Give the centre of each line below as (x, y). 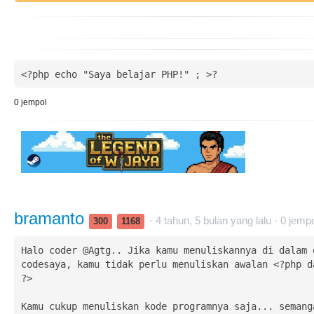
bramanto (52, 218)
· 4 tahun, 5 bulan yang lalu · (215, 220)
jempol (33, 102)
